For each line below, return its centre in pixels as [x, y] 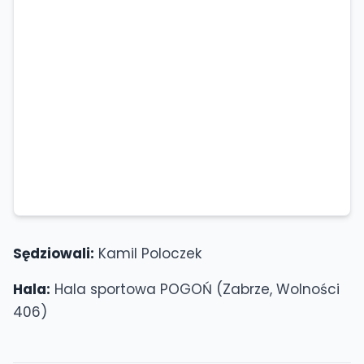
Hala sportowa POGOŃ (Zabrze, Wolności [195, 289]
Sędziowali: [54, 253]
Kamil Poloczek [148, 253]
